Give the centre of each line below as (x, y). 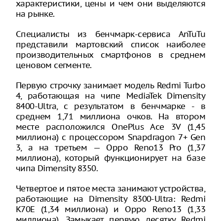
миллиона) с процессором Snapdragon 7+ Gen (110, 137)
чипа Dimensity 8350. (57, 168)
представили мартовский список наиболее (110, 44)
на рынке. (35, 14)
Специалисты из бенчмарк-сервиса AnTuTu (110, 34)
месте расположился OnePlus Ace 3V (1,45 (110, 127)
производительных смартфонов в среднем (110, 55)
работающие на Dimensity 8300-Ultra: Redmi (110, 199)
